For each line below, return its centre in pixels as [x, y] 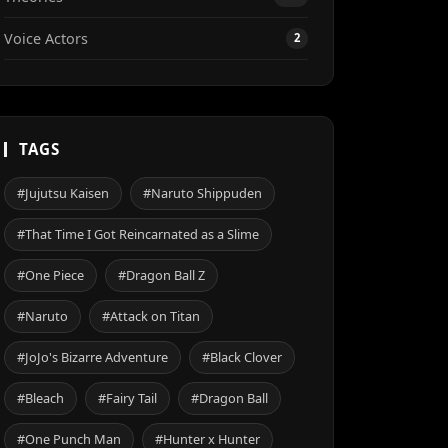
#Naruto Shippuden [202, 193]
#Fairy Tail [127, 398]
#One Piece [50, 275]
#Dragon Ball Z [161, 275]
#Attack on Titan [151, 316]
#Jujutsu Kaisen [63, 193]
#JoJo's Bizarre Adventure [92, 357]
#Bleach [40, 398]
